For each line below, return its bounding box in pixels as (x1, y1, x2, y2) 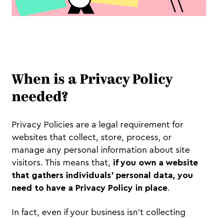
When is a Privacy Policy (12, 73, 172, 88)
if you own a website (110, 158, 198, 167)
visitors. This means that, (12, 158, 110, 167)
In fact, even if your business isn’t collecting (12, 208, 185, 217)
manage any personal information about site (12, 145, 190, 155)
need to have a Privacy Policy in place (12, 183, 167, 193)
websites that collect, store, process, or (12, 133, 172, 142)
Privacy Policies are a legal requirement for (12, 120, 183, 129)
